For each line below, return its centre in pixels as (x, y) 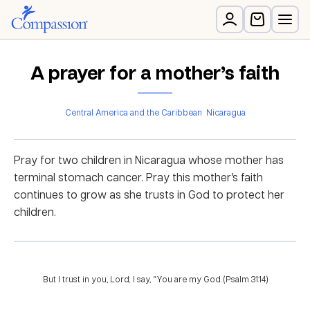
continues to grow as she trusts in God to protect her (149, 194)
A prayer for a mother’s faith (155, 72)
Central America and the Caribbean (133, 112)
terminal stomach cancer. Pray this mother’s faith (138, 177)
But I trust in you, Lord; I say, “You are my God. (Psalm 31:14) (155, 279)
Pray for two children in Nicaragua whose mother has (149, 160)
